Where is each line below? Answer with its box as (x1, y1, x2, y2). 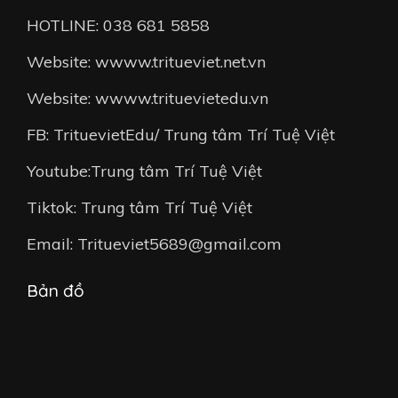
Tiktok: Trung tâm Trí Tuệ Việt (27, 196, 252, 218)
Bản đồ (27, 279, 84, 301)
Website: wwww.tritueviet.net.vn (27, 51, 266, 72)
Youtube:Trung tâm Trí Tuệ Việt (27, 160, 262, 181)
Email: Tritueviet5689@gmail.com (27, 233, 282, 254)
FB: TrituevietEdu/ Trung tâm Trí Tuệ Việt (27, 123, 335, 145)
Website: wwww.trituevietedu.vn (27, 87, 268, 108)
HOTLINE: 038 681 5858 (27, 14, 210, 36)
